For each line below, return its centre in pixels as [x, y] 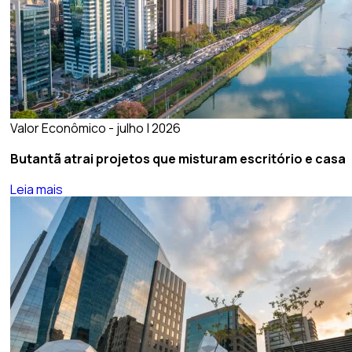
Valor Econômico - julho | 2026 [95, 128]
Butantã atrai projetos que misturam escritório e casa [178, 158]
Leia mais [36, 190]
